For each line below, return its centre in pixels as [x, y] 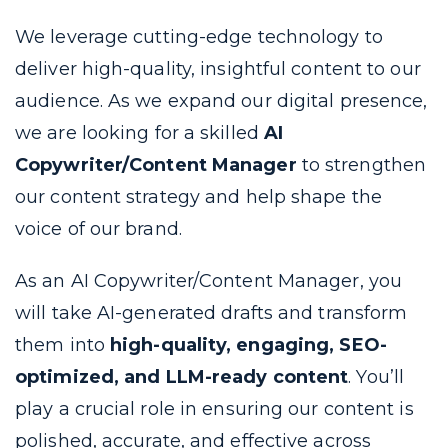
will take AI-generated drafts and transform [211, 313]
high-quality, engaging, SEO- [248, 345]
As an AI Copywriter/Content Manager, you [209, 281]
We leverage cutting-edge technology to [199, 37]
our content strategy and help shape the [198, 197]
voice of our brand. [98, 229]
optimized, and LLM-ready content [182, 377]
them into [62, 345]
